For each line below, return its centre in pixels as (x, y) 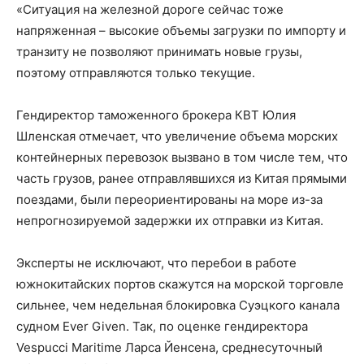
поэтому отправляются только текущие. (136, 73)
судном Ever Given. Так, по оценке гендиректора (162, 326)
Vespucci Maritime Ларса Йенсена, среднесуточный (169, 347)
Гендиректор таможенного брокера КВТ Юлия (156, 115)
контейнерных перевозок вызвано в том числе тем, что (182, 157)
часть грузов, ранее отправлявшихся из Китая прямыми (182, 178)
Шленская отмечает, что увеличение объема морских (177, 136)
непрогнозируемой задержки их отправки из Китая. (170, 221)
